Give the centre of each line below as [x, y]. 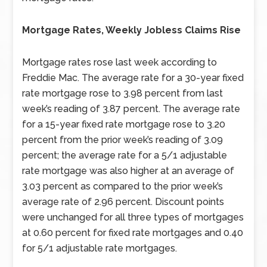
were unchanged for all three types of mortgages [133, 217]
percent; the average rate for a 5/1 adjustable [125, 155]
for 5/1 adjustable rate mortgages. [100, 248]
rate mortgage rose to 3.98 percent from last [123, 93]
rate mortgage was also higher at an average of [128, 171]
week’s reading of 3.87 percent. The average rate [131, 109]
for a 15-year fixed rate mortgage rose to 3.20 [124, 124]
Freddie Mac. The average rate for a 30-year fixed [133, 78]
